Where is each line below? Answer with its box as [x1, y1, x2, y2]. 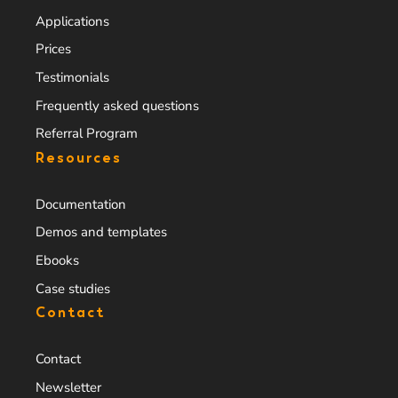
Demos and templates [36, 223, 167, 242]
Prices [36, 40, 71, 59]
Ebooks [36, 251, 79, 270]
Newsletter [36, 378, 101, 396]
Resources [36, 148, 122, 168]
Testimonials [36, 68, 109, 87]
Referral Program [36, 124, 138, 143]
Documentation [36, 195, 126, 213]
